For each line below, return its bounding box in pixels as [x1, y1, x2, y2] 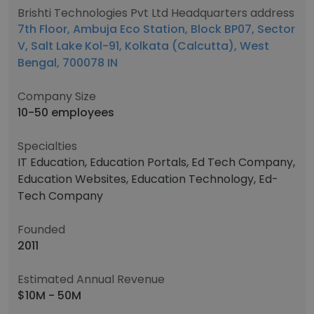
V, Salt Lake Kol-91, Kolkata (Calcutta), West [18, 38, 269, 54]
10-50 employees [18, 104, 114, 121]
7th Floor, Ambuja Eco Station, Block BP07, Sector [18, 21, 295, 37]
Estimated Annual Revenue [18, 271, 165, 287]
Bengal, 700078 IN [18, 55, 118, 71]
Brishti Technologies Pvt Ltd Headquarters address [18, 5, 294, 21]
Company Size [18, 88, 96, 104]
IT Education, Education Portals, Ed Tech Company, [18, 154, 295, 170]
